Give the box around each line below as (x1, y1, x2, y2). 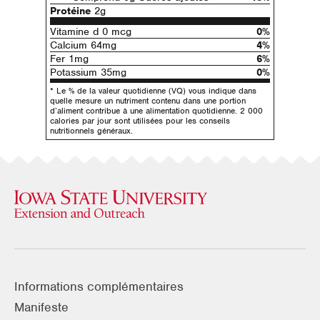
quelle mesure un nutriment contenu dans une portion (50, 94, 246, 106)
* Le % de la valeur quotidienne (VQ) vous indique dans (50, 84, 256, 96)
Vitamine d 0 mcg (50, 25, 131, 39)
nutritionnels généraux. (50, 124, 133, 136)
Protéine (50, 4, 91, 18)
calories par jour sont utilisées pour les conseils (50, 114, 230, 126)
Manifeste (14, 299, 69, 316)
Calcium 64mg (50, 39, 116, 52)
